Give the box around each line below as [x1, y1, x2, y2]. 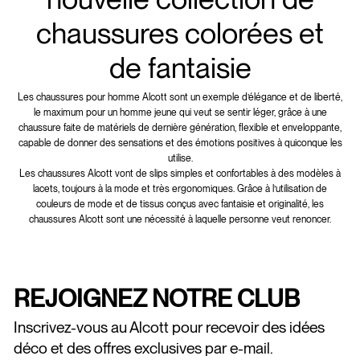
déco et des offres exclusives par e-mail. [14, 338, 273, 358]
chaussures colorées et [36, 15, 324, 51]
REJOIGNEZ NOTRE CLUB [14, 283, 300, 313]
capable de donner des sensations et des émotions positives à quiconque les [18, 137, 342, 149]
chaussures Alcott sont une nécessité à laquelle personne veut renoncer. [29, 213, 331, 225]
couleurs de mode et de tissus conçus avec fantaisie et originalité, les [36, 198, 324, 210]
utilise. [167, 152, 193, 164]
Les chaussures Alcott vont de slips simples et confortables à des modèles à [19, 167, 341, 179]
